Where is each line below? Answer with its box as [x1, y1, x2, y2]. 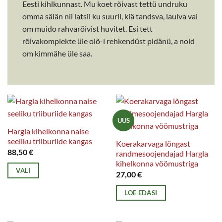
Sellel [6, 179, 25, 189]
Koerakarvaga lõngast [115, 139, 190, 149]
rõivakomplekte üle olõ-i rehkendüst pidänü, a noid [22, 36, 195, 46]
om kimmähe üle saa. [22, 49, 92, 58]
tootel [6, 191, 28, 201]
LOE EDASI [124, 188, 158, 197]
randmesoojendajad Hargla [115, 149, 208, 159]
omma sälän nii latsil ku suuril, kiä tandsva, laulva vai [22, 11, 198, 21]
